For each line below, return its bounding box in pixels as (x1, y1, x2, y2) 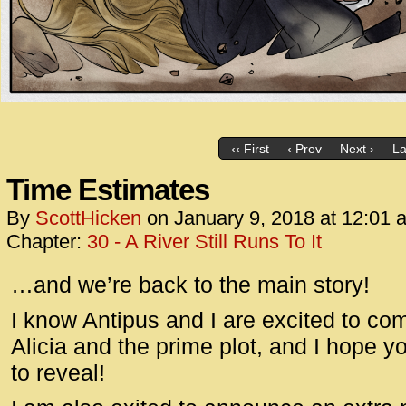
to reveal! (11, 360, 105, 385)
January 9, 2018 (174, 207, 314, 229)
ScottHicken (35, 207, 141, 229)
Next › (339, 141, 374, 157)
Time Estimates (6, 173, 209, 207)
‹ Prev (286, 141, 322, 157)
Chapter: (6, 230, 87, 253)
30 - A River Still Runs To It (87, 230, 322, 253)
